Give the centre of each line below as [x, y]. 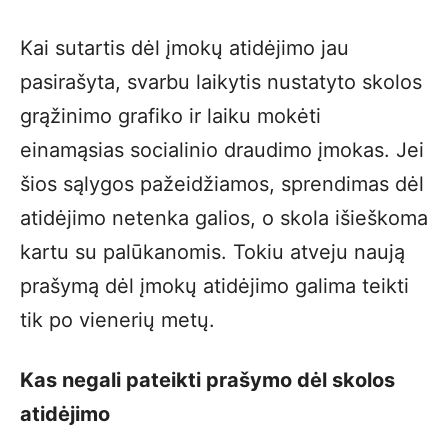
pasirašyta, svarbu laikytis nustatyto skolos [221, 82]
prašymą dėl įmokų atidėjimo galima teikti [214, 286]
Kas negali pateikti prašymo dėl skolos [207, 380]
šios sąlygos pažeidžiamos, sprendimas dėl [222, 184]
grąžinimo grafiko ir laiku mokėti [170, 116]
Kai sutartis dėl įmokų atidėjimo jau [184, 48]
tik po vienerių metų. [117, 320]
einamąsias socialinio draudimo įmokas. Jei [222, 150]
